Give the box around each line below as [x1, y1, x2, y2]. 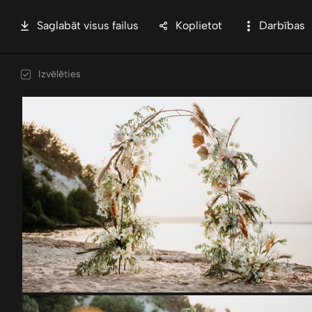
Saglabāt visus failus [37, 19, 139, 32]
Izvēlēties [38, 68, 81, 80]
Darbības [259, 19, 305, 32]
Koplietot [175, 19, 222, 32]
